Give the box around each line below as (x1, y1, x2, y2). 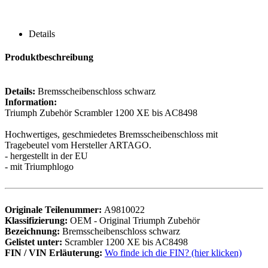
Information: (5, 97, 57, 108)
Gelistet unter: (5, 237, 65, 248)
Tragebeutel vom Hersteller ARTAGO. (5, 140, 151, 151)
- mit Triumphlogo (5, 162, 74, 172)
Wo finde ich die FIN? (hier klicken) (105, 248, 242, 258)
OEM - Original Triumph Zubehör (68, 215, 200, 226)
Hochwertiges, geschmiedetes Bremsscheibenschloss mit (5, 129, 218, 140)
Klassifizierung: (5, 215, 68, 226)
